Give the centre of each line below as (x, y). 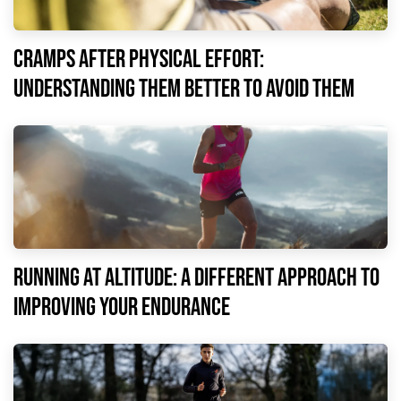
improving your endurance (122, 307)
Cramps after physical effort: (139, 59)
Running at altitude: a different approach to (196, 277)
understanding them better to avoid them (184, 89)
